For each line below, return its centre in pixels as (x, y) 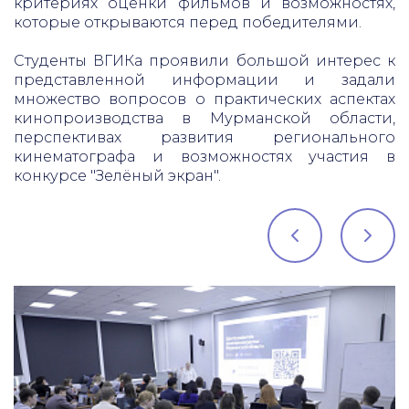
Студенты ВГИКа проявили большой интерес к (204, 61)
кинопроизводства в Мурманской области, (204, 118)
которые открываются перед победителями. (188, 22)
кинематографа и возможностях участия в (204, 157)
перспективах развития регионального (204, 137)
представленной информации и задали (204, 80)
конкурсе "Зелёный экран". (117, 176)
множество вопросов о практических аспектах (204, 99)
